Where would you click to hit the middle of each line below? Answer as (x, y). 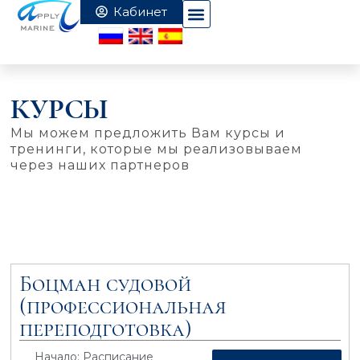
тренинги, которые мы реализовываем (157, 149)
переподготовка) (106, 328)
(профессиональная (123, 306)
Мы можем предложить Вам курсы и (148, 133)
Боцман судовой (106, 283)
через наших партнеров (100, 165)
